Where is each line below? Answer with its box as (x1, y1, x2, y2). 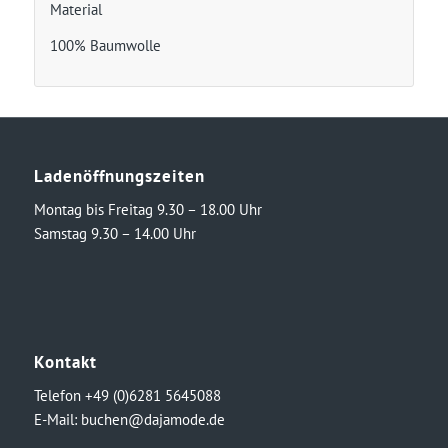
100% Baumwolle (49, 36, 161, 56)
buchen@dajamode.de (80, 409, 225, 429)
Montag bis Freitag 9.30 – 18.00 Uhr (33, 200, 262, 219)
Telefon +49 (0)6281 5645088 (33, 385, 221, 405)
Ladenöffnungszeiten (33, 165, 205, 188)
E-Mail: (33, 409, 81, 429)
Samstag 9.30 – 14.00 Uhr (33, 224, 196, 243)
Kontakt (33, 350, 97, 373)
